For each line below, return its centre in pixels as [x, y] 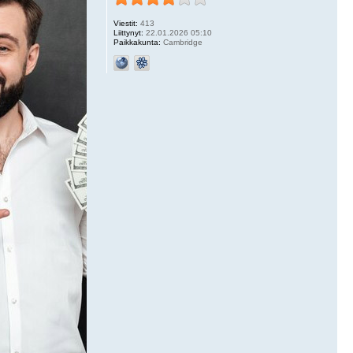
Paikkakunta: [137, 42]
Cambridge [181, 42]
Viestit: [125, 23]
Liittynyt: [128, 33]
